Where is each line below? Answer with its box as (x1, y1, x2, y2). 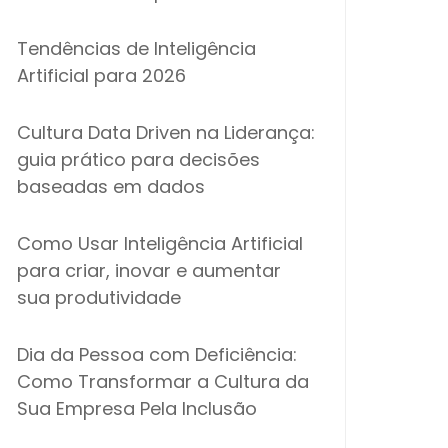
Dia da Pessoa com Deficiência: (17, 342, 297, 367)
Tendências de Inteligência (17, 36, 256, 61)
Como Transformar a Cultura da (17, 369, 309, 394)
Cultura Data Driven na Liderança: (17, 120, 315, 145)
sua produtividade (17, 285, 181, 310)
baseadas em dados (17, 174, 205, 199)
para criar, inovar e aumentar (17, 258, 281, 283)
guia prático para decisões (17, 147, 260, 172)
